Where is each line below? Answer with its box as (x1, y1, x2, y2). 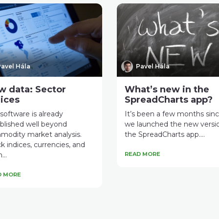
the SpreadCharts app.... (125, 130, 205, 139)
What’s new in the (125, 84, 209, 95)
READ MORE (125, 150, 160, 157)
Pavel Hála (136, 62, 170, 70)
